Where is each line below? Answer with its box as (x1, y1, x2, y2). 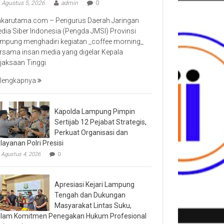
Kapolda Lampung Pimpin (54, 107, 135, 115)
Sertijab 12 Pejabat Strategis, (54, 117, 146, 126)
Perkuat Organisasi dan (54, 128, 128, 136)
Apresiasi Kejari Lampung (54, 180, 134, 188)
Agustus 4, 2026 (1, 150, 40, 157)
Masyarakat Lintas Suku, (54, 201, 131, 209)
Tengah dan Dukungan (54, 190, 125, 199)
